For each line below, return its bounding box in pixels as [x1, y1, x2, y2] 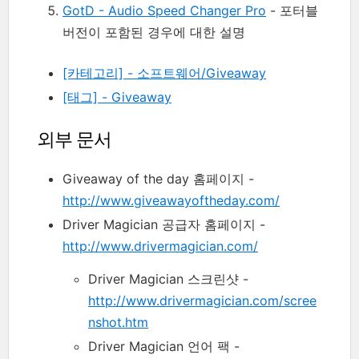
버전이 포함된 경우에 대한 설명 [63, 23, 245, 40]
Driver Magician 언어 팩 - [88, 337, 240, 354]
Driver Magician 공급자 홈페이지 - [63, 216, 265, 232]
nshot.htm [88, 313, 148, 330]
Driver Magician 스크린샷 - [88, 270, 248, 287]
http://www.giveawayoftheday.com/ [63, 192, 280, 208]
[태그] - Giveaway [63, 88, 171, 105]
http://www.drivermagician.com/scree [88, 292, 317, 309]
